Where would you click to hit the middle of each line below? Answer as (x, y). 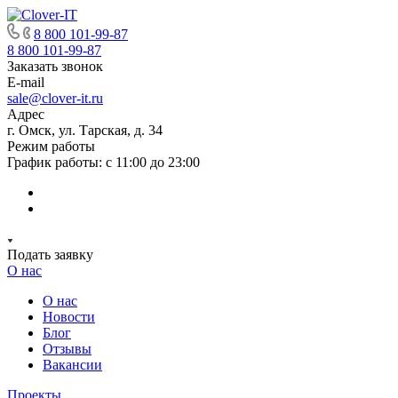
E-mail (26, 82)
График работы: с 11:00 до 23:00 (103, 162)
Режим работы (51, 146)
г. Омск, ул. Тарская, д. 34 (85, 130)
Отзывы (67, 349)
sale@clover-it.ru (55, 98)
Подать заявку (50, 255)
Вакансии (72, 365)
